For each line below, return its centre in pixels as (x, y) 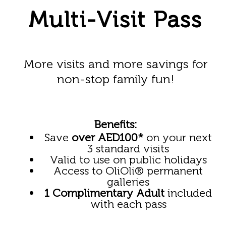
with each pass (128, 204)
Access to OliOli (94, 171)
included (188, 193)
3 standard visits (128, 149)
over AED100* (106, 137)
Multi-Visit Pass (116, 20)
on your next (178, 137)
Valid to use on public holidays (128, 160)
